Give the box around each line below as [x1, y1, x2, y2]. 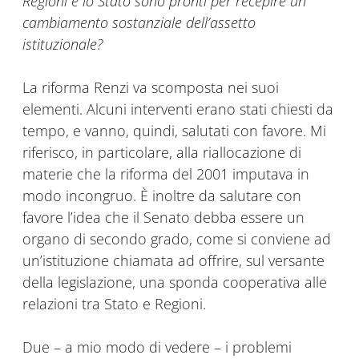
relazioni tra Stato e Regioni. [22, 294, 206, 314]
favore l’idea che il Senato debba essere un [22, 208, 305, 228]
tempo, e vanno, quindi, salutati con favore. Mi [22, 121, 326, 141]
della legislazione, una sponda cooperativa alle [22, 272, 327, 292]
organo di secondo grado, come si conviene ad [22, 229, 331, 249]
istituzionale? [22, 34, 103, 54]
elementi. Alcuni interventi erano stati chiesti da [22, 99, 333, 119]
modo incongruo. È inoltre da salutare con [22, 186, 301, 206]
